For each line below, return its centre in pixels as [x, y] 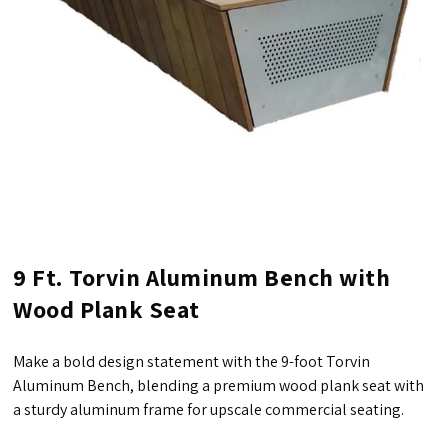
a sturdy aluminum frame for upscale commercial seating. [209, 410]
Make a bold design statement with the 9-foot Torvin [192, 362]
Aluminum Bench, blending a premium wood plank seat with [219, 386]
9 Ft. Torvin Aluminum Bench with [202, 277]
